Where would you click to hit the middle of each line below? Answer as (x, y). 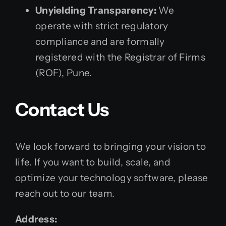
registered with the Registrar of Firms (120, 57)
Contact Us (62, 109)
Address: (36, 219)
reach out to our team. (65, 193)
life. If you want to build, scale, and (93, 162)
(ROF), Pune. (64, 73)
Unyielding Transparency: (96, 10)
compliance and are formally (100, 42)
